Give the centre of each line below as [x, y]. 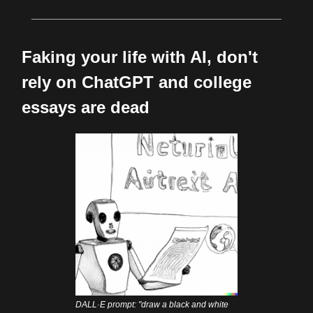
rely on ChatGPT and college [137, 82]
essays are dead [86, 107]
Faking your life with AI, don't [140, 57]
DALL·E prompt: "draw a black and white [152, 304]
